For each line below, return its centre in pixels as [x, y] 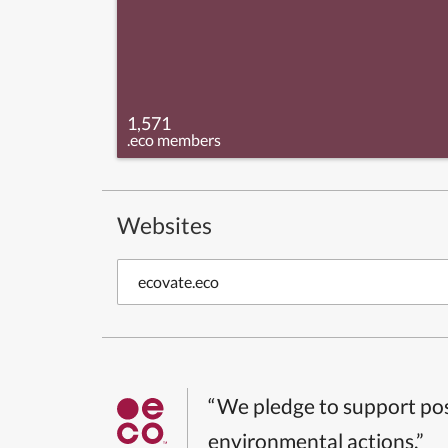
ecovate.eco [178, 281]
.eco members [174, 139]
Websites [164, 224]
